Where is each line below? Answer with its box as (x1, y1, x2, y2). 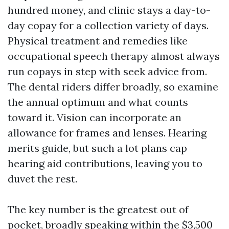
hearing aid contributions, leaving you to (8, 157, 202, 170)
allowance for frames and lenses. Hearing (8, 126, 207, 139)
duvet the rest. (8, 172, 77, 185)
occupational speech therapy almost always (8, 50, 220, 62)
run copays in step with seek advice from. (8, 65, 207, 78)
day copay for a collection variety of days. (8, 19, 209, 32)
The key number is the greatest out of (8, 203, 189, 216)
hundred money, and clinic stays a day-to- (8, 4, 211, 16)
